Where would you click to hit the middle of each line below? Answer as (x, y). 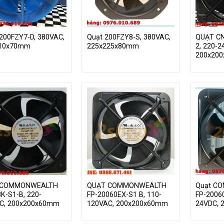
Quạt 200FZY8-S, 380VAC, (129, 37)
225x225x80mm (113, 46)
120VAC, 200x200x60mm (128, 204)
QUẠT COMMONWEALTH (127, 186)
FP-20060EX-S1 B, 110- (124, 195)
